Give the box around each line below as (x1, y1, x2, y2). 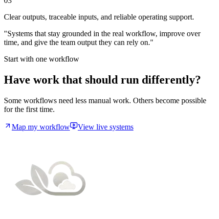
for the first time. (4, 105, 55, 113)
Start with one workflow (4, 54, 79, 63)
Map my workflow (12, 122, 70, 131)
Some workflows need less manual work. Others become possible (4, 96, 206, 105)
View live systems (78, 122, 133, 131)
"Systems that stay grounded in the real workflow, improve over (4, 29, 200, 38)
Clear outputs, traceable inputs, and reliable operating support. (4, 12, 194, 21)
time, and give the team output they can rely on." (4, 38, 153, 46)
